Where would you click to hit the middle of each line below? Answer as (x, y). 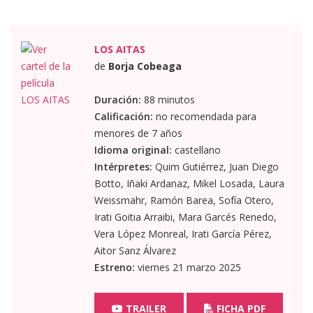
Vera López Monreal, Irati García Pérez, (183, 233)
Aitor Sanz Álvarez (135, 250)
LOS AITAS (119, 49)
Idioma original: (133, 150)
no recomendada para (204, 116)
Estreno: (114, 267)
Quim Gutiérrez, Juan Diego (215, 166)
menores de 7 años (138, 133)
